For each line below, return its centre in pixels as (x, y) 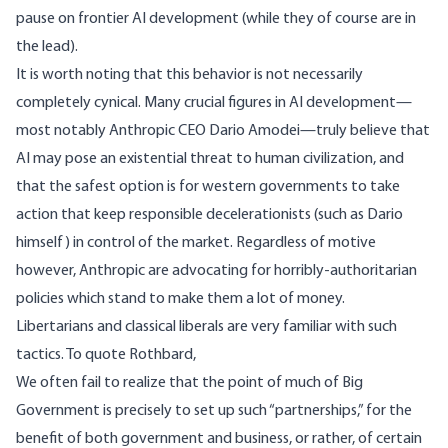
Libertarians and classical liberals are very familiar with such (206, 327)
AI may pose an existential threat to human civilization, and (210, 159)
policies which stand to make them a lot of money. (180, 299)
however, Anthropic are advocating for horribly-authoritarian (216, 271)
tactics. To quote (72, 355)
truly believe (356, 131)
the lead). (47, 47)
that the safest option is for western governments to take (208, 187)
